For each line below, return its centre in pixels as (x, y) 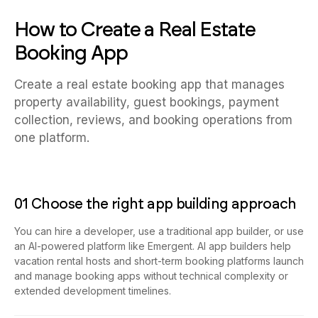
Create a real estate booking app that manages (149, 85)
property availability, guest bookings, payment (147, 103)
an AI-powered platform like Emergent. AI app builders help (153, 246)
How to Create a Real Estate (135, 29)
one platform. (52, 138)
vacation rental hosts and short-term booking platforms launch (159, 261)
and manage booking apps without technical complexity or (151, 276)
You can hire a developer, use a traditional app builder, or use (159, 231)
